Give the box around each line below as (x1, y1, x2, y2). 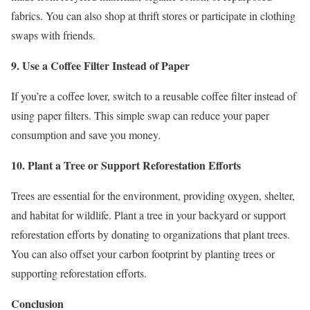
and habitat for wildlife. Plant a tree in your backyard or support (11, 208, 286, 223)
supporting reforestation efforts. (11, 266, 147, 281)
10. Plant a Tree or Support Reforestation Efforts (11, 157, 241, 174)
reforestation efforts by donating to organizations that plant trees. (11, 227, 290, 242)
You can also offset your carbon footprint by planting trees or (11, 246, 275, 262)
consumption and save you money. (11, 127, 161, 143)
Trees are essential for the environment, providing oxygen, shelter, (11, 188, 295, 203)
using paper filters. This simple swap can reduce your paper (11, 108, 269, 123)
